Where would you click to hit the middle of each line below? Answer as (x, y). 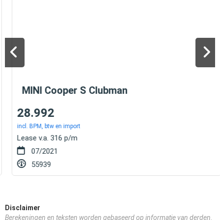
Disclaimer (23, 208)
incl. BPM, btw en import (42, 126)
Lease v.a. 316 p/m (41, 138)
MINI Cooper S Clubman (68, 90)
